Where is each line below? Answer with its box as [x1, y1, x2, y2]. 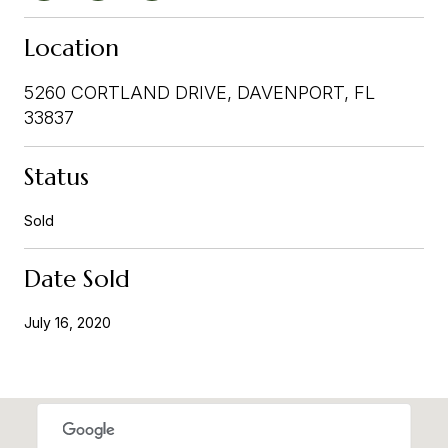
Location [24, 32, 119, 63]
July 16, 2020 [24, 313, 111, 331]
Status [24, 161, 89, 192]
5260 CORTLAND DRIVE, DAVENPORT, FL [24, 81, 375, 103]
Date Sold [24, 263, 130, 294]
